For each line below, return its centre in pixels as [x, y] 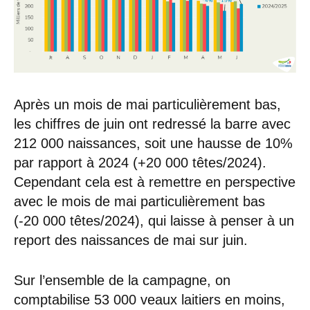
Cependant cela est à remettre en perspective [155, 182]
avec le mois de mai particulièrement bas [139, 202]
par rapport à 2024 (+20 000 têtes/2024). [140, 163]
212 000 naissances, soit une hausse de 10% [153, 144]
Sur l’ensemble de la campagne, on [122, 281]
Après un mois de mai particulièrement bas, [147, 105]
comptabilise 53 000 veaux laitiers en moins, [149, 300]
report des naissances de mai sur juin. [137, 240]
